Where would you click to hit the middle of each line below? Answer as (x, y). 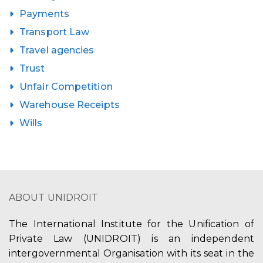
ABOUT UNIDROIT (54, 198)
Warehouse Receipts (70, 105)
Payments (44, 14)
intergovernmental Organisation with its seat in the (131, 253)
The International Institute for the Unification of (131, 224)
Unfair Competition (66, 87)
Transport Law (55, 32)
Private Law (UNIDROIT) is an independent (131, 239)
